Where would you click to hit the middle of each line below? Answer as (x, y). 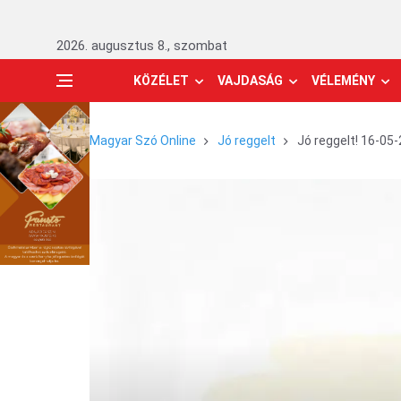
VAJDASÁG (250, 81)
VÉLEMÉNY (343, 81)
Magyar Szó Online (143, 141)
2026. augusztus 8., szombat (142, 46)
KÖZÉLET (161, 81)
